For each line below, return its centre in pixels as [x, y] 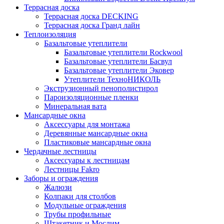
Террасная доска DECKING [91, 16]
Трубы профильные [77, 214]
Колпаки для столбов [80, 196]
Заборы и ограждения [61, 178]
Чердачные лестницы [60, 151]
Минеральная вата [75, 106]
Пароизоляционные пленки [91, 97]
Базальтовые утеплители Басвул [118, 61]
